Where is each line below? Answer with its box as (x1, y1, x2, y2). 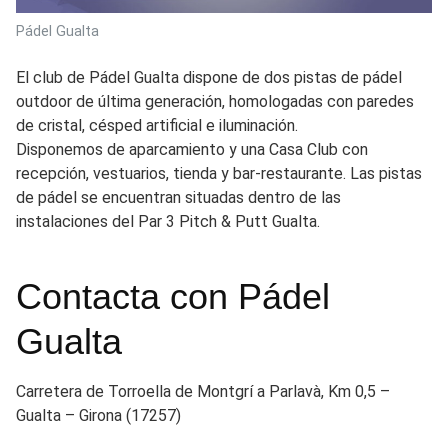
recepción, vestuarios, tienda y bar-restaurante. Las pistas (16, 163, 422, 183)
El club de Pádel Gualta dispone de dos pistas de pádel (16, 67, 402, 87)
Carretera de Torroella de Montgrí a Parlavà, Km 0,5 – (16, 381, 390, 401)
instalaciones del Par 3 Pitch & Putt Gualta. (16, 211, 320, 231)
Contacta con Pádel (16, 275, 330, 317)
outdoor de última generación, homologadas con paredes (16, 91, 414, 111)
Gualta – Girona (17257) (16, 405, 181, 425)
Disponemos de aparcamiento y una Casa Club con (16, 139, 368, 159)
